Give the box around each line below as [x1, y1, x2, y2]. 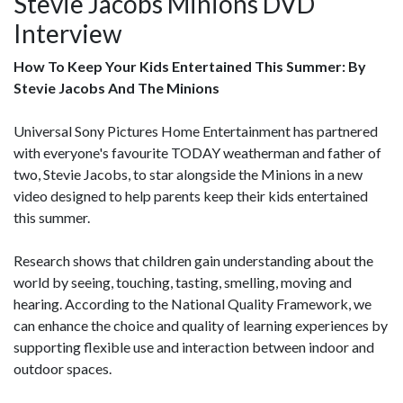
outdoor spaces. [13, 359, 112, 377]
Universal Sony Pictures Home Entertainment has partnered [13, 121, 378, 139]
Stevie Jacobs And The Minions [13, 78, 219, 96]
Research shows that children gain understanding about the [13, 251, 373, 269]
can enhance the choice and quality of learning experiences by [13, 316, 388, 334]
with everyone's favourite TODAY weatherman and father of [13, 143, 381, 161]
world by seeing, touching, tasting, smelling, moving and [13, 273, 352, 291]
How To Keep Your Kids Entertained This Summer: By [13, 57, 366, 75]
